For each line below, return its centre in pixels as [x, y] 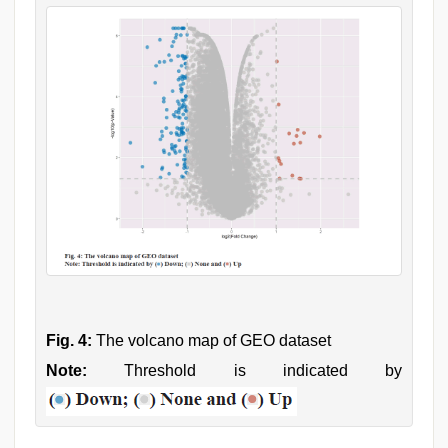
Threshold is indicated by [244, 371]
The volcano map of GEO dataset [211, 341]
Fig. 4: [69, 341]
